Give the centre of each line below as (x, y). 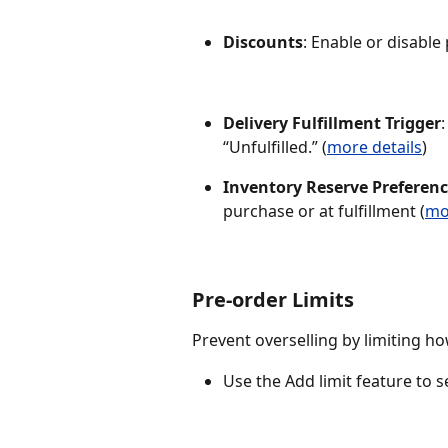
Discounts (263, 42)
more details (374, 146)
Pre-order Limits (273, 300)
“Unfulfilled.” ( (275, 146)
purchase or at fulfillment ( (324, 210)
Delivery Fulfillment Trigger (332, 122)
